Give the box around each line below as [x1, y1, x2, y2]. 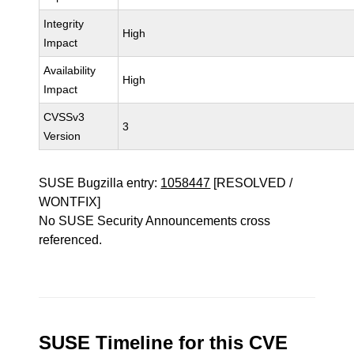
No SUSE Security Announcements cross [39, 214, 271, 228]
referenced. [39, 233, 103, 247]
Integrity [43, 17, 85, 30]
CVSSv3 [43, 111, 85, 123]
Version [43, 130, 81, 142]
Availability [43, 64, 96, 77]
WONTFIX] [39, 195, 101, 209]
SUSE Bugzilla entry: [39, 176, 161, 190]
